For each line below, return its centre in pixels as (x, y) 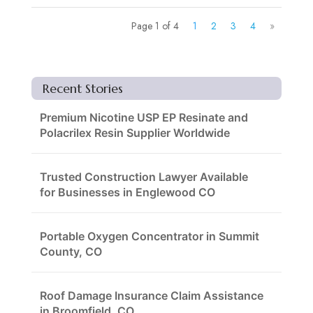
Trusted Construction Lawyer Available (144, 177)
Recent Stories (82, 89)
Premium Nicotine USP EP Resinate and (144, 118)
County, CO (71, 252)
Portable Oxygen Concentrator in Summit (149, 236)
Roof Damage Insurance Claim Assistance (151, 296)
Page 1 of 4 (155, 26)
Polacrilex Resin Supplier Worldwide (134, 133)
